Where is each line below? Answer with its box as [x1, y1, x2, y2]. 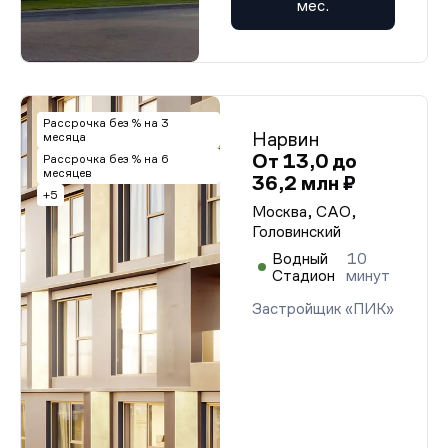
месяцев [43, 166, 92, 180]
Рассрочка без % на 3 [43, 116, 169, 130]
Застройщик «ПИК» [252, 300, 394, 317]
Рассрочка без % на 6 [43, 152, 169, 166]
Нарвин [252, 128, 320, 150]
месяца [43, 130, 86, 144]
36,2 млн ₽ [252, 172, 356, 194]
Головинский [252, 223, 341, 240]
